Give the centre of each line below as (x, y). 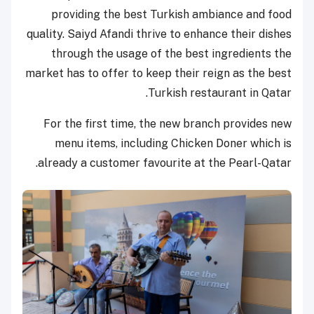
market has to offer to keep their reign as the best (158, 74)
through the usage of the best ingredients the (171, 54)
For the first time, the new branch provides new (168, 124)
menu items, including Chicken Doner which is (173, 144)
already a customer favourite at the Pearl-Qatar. (165, 163)
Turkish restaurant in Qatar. (220, 93)
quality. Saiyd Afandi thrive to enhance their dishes (159, 34)
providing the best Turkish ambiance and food (171, 15)
